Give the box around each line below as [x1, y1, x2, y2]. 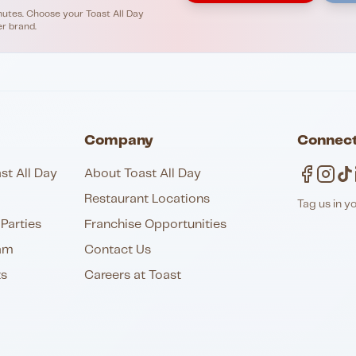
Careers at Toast [83, 269, 181, 281]
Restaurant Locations [83, 193, 210, 205]
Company [83, 133, 153, 148]
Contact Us [83, 244, 151, 256]
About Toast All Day [83, 168, 201, 180]
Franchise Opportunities [83, 219, 226, 230]
